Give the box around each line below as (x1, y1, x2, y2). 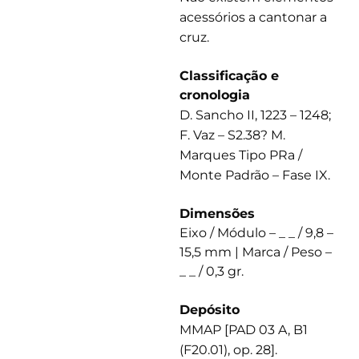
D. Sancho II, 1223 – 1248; (179, 107, 331, 123)
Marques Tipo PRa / (179, 147, 302, 163)
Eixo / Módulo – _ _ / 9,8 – (179, 225, 333, 241)
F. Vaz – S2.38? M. (179, 127, 285, 143)
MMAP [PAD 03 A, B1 (179, 322, 308, 338)
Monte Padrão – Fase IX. (179, 167, 330, 184)
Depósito (179, 302, 240, 318)
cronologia (179, 87, 250, 103)
